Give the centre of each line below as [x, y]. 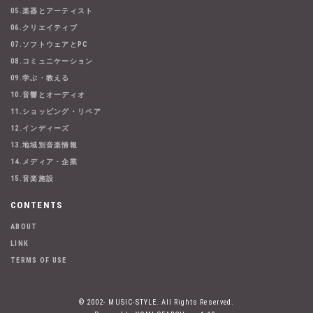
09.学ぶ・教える [40, 78]
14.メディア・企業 [44, 162]
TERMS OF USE [39, 261]
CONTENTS [37, 205]
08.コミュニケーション [52, 61]
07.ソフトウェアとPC [50, 45]
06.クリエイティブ [44, 28]
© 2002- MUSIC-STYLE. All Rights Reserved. [156, 303]
